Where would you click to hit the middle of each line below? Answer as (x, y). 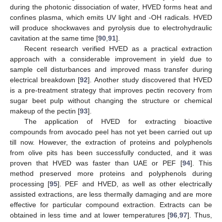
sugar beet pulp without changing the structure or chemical (111, 101)
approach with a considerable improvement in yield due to (111, 59)
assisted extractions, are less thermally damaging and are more (111, 194)
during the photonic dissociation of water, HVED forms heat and (111, 7)
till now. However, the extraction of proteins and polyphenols (111, 142)
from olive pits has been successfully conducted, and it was (111, 153)
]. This (201, 163)
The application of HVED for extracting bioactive (118, 122)
